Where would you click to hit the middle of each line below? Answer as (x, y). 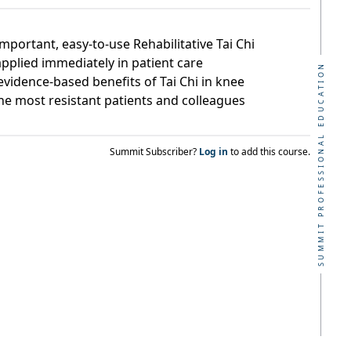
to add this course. (270, 152)
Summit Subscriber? (154, 152)
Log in (215, 152)
